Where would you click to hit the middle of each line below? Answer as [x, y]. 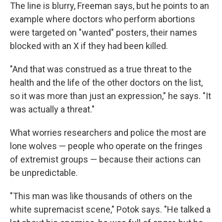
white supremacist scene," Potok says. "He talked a [110, 209]
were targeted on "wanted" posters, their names [104, 32]
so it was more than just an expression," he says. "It [111, 96]
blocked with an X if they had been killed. [89, 46]
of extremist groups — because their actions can [105, 159]
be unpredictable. [44, 173]
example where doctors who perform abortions [103, 19]
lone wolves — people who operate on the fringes [106, 146]
